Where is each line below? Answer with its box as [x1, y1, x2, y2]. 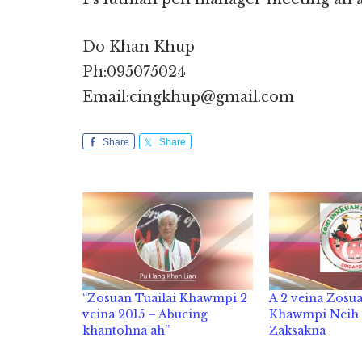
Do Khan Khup [82, 38, 195, 56]
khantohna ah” [82, 322, 170, 338]
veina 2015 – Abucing [82, 306, 208, 322]
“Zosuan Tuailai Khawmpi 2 [82, 290, 247, 305]
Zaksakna [269, 322, 326, 338]
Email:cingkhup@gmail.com [82, 88, 294, 106]
